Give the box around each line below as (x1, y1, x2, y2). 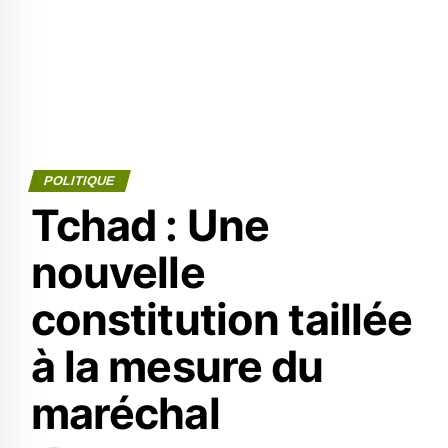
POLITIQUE (41, 173, 117, 188)
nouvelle (30, 246, 205, 298)
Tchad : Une (30, 199, 270, 251)
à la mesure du (30, 340, 324, 392)
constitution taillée (30, 293, 413, 345)
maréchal (30, 387, 220, 439)
